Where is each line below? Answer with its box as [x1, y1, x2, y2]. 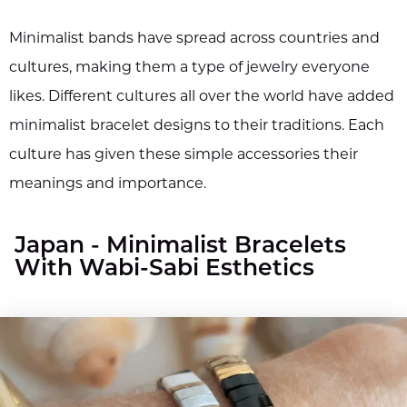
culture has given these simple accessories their [9, 148, 358, 164]
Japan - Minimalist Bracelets [15, 235, 346, 259]
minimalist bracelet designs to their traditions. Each [9, 119, 384, 134]
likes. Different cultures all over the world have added [9, 90, 394, 105]
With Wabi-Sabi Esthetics [15, 258, 314, 282]
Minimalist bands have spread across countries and [9, 32, 380, 47]
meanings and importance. [9, 177, 206, 193]
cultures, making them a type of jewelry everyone [9, 61, 370, 76]
